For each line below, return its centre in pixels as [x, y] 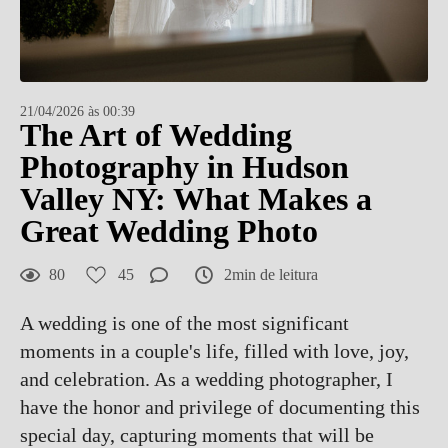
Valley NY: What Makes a [196, 199]
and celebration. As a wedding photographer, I [206, 379]
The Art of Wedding [156, 135]
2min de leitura [271, 274]
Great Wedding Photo [169, 231]
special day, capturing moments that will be [197, 435]
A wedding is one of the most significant [184, 323]
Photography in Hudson [184, 167]
